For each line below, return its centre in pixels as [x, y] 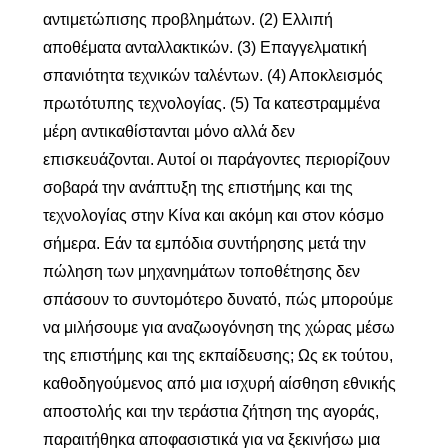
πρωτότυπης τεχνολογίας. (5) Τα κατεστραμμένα [211, 103]
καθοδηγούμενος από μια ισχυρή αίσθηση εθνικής [219, 383]
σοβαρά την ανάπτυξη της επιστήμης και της [197, 187]
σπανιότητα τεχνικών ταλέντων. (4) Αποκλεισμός [212, 75]
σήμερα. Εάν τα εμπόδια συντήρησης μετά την [204, 243]
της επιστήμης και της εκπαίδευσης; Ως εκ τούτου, [217, 355]
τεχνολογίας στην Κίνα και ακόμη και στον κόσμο [213, 215]
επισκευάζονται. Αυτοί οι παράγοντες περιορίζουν [216, 159]
